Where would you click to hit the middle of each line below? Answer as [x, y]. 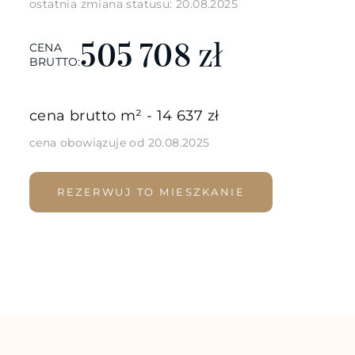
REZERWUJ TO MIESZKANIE [151, 191]
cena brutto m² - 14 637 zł [124, 115]
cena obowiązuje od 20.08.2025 [120, 142]
